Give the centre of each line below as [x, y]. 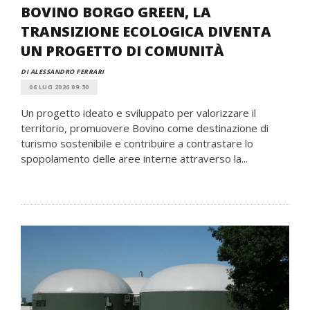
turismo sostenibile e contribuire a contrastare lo [137, 143]
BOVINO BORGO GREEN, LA [116, 12]
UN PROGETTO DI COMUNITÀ [122, 51]
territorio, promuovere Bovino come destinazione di [145, 128]
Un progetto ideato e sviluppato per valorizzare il [138, 113]
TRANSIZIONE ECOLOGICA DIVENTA [146, 31]
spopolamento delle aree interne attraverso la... [134, 158]
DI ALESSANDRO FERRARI [63, 72]
